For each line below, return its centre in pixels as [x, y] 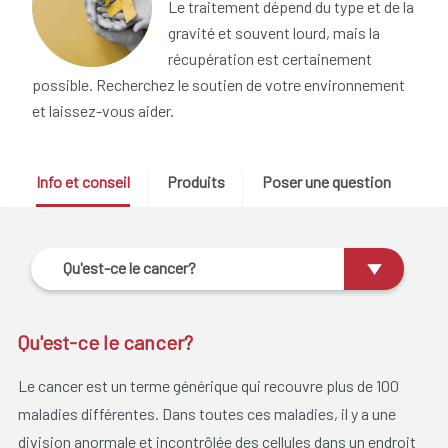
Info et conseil [82, 182]
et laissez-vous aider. [103, 111]
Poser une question [326, 182]
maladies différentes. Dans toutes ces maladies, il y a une [206, 413]
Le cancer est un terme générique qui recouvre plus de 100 [208, 385]
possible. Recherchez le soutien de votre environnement [218, 85]
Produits [195, 182]
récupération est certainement [270, 59]
